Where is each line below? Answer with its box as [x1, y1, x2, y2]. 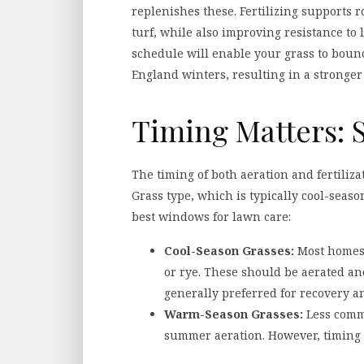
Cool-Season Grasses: [164, 243, 294, 259]
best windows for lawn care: [132, 209, 291, 225]
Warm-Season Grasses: [164, 306, 303, 323]
